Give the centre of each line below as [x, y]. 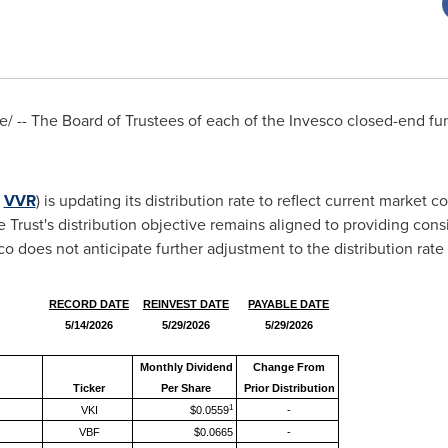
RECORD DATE [88, 304]
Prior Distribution [289, 388]
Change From [289, 367]
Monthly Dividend [186, 367]
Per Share [186, 388]
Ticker [89, 388]
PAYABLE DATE [289, 304]
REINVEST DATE [185, 304]
